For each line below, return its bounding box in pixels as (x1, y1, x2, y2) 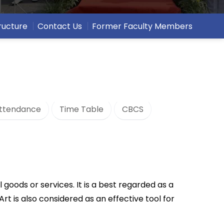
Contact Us (37, 20, 82, 32)
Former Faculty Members (92, 20, 192, 32)
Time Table (59, 103, 103, 115)
